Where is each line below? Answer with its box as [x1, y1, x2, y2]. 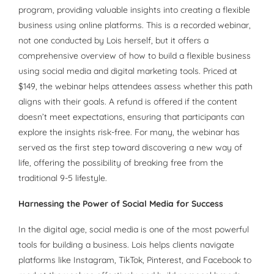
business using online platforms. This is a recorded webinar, [18, 20, 251, 31]
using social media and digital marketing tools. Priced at [18, 65, 237, 77]
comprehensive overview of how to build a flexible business [18, 50, 251, 62]
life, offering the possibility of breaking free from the [18, 157, 223, 169]
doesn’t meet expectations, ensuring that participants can [18, 111, 245, 123]
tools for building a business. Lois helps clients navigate [18, 239, 234, 251]
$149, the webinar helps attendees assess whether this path [18, 81, 253, 92]
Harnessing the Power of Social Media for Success [18, 198, 223, 210]
